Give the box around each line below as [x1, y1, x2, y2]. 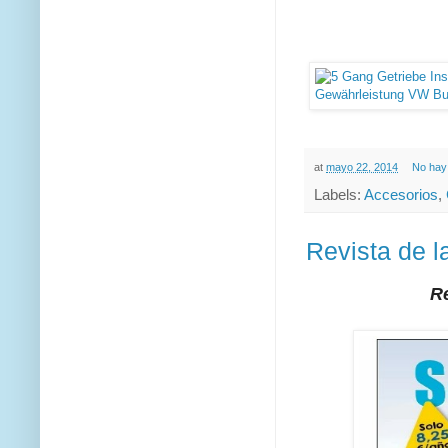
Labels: [314, 186, 364, 203]
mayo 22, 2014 [326, 161, 398, 174]
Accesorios [364, 186, 438, 203]
